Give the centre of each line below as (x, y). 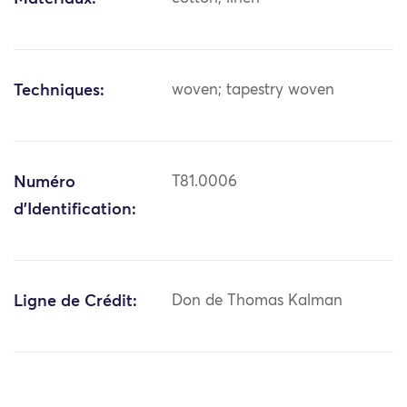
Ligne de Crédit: (75, 302)
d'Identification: (75, 210)
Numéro (45, 183)
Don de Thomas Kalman (258, 302)
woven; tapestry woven (253, 91)
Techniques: (59, 91)
